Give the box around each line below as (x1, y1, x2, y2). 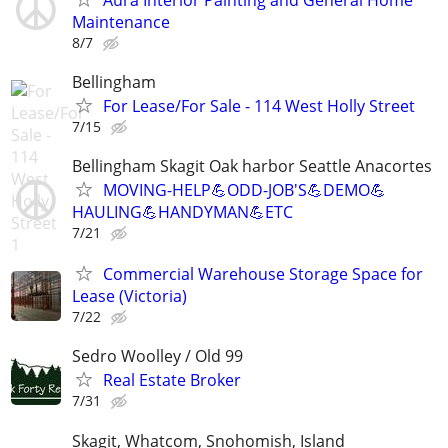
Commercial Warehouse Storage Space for (103, 263, 423, 286)
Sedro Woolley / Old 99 (72, 345, 243, 368)
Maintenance (72, 10, 170, 33)
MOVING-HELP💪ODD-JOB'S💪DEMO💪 (103, 178, 386, 201)
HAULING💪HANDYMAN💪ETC (72, 200, 293, 223)
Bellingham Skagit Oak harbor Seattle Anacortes (72, 154, 432, 177)
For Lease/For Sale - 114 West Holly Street (103, 94, 415, 117)
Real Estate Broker (103, 369, 241, 392)
